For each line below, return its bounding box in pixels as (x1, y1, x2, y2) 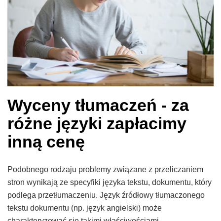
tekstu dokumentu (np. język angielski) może (7, 204, 162, 213)
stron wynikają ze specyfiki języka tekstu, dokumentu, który (7, 178, 212, 187)
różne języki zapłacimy (7, 114, 186, 133)
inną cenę (7, 132, 85, 151)
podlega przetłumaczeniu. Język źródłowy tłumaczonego (7, 191, 205, 200)
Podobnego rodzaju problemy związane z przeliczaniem (7, 165, 203, 174)
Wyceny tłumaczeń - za (7, 96, 189, 115)
